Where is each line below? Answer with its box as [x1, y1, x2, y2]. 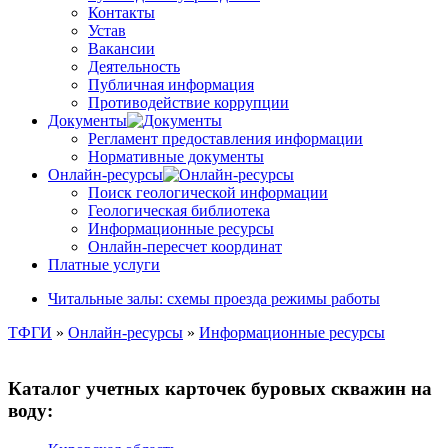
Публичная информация [88, 75, 254, 93]
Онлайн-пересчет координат [88, 237, 282, 255]
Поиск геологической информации [88, 183, 328, 201]
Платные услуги [48, 255, 160, 273]
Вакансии [88, 39, 155, 57]
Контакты [88, 3, 155, 21]
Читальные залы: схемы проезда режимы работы [48, 289, 380, 307]
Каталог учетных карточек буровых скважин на [8, 378, 432, 400]
